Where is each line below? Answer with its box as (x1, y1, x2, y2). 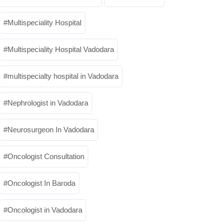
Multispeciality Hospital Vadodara (7, 45, 114, 54)
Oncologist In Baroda (7, 179, 75, 187)
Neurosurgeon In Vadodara (7, 125, 94, 134)
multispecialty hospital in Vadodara (7, 72, 118, 80)
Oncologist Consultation (7, 152, 84, 161)
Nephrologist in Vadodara (7, 99, 88, 107)
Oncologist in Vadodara (7, 206, 82, 214)
